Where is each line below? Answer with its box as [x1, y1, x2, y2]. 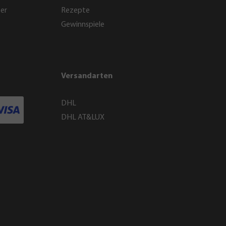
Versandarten [61, 72, 112, 80]
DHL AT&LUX [61, 114, 104, 122]
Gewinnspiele [61, 21, 104, 29]
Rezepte [61, 7, 90, 15]
